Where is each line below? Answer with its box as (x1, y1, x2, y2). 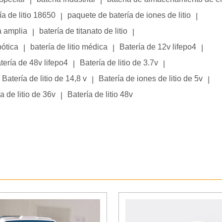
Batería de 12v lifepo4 (119, 43, 196, 51)
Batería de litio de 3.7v (80, 58, 158, 67)
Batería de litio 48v (67, 90, 133, 99)
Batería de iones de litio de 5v (99, 74, 203, 83)
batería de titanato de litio (39, 27, 127, 35)
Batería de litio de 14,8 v (2, 74, 87, 83)
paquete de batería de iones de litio (67, 11, 191, 19)
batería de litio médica (30, 43, 108, 51)
